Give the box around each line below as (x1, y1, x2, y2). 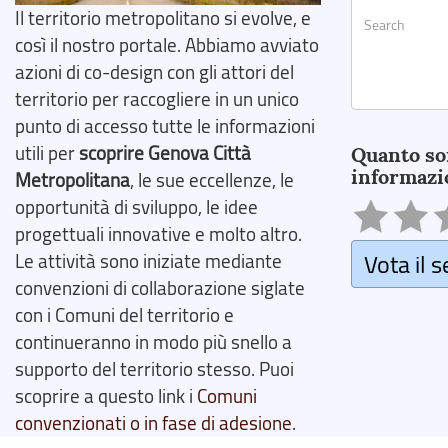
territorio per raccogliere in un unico (15, 86, 299, 113)
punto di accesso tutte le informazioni (15, 113, 315, 140)
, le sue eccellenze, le (130, 167, 294, 194)
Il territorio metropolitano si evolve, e (15, 5, 311, 32)
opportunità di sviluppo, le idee (15, 194, 258, 221)
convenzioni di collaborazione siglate (15, 275, 305, 302)
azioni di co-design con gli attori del (15, 59, 294, 86)
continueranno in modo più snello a (15, 329, 292, 356)
